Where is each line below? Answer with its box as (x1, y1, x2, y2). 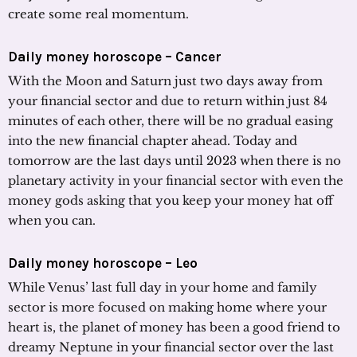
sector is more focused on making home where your (8, 299, 327, 315)
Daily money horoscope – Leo (8, 254, 198, 271)
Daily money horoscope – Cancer (8, 48, 222, 65)
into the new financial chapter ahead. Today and (8, 132, 297, 148)
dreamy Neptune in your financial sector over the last (8, 339, 334, 355)
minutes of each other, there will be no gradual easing (8, 112, 333, 128)
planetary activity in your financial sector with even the (8, 172, 343, 188)
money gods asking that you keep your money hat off (8, 192, 333, 208)
